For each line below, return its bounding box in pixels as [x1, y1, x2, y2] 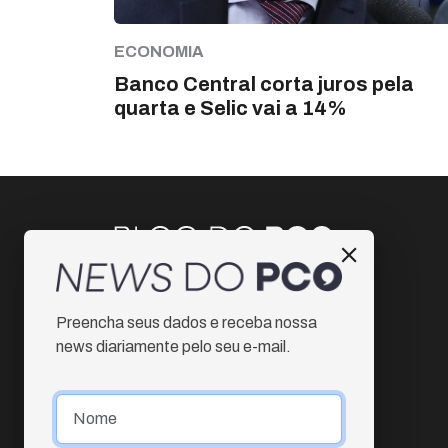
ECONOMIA [114, 43, 204, 61]
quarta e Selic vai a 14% [114, 97, 347, 120]
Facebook [138, 317, 210, 335]
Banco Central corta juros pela [114, 73, 414, 96]
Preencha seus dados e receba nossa [56, 313, 317, 331]
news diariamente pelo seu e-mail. [56, 337, 291, 355]
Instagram [138, 281, 211, 299]
